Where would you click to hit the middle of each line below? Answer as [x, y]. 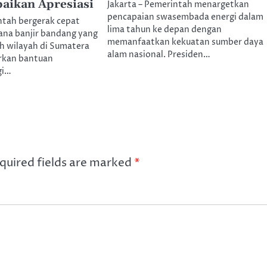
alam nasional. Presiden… [159, 55]
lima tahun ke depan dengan [164, 30]
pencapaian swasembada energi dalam [185, 18]
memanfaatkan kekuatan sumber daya [185, 43]
